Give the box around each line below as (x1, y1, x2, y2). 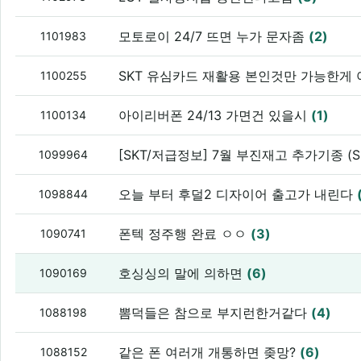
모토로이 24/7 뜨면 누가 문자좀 (118, 28, 309, 45)
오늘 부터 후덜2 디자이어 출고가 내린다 (118, 186, 358, 203)
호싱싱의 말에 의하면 (118, 265, 247, 282)
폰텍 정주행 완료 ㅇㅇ (118, 226, 251, 243)
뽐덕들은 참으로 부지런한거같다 (118, 305, 312, 322)
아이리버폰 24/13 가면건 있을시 (118, 107, 312, 124)
